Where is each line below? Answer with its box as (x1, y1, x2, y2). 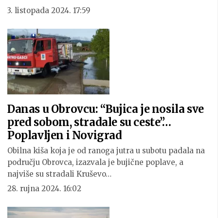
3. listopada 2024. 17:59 (7, 6, 91, 16)
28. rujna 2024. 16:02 (7, 183, 81, 193)
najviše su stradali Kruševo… (7, 169, 111, 179)
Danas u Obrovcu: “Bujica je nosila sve (7, 102, 204, 116)
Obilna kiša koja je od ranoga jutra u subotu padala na (7, 145, 205, 155)
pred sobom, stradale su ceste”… (7, 115, 171, 129)
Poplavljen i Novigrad (7, 128, 122, 142)
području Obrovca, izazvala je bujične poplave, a (7, 157, 183, 167)
